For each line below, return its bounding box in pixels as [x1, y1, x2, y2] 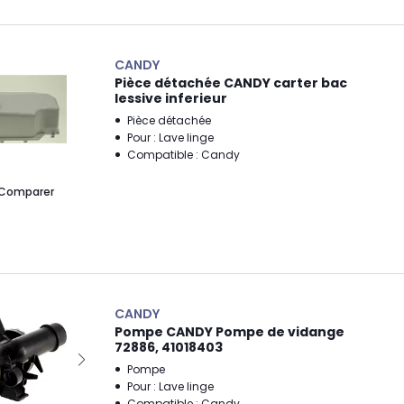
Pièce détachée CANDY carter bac [115, 74, 347, 92]
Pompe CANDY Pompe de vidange [115, 323, 344, 341]
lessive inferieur [115, 89, 227, 107]
